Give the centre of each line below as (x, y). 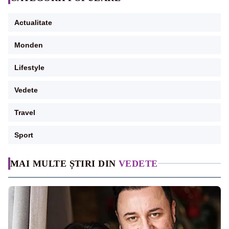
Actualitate (33, 22)
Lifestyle (29, 67)
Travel (25, 112)
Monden (29, 45)
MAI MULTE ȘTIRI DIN (64, 163)
